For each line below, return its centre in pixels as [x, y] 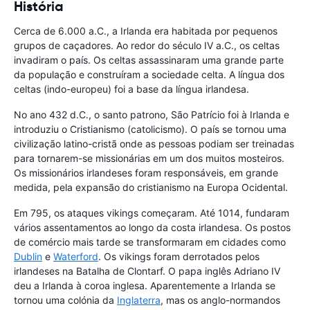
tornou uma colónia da [65, 300]
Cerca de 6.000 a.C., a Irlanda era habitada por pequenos [146, 31]
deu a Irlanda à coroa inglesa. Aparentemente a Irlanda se [145, 286]
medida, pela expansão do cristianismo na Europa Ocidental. [151, 188]
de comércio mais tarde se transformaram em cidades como [150, 242]
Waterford [76, 257]
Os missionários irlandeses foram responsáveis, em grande [146, 173]
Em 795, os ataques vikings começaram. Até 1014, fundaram [152, 213]
